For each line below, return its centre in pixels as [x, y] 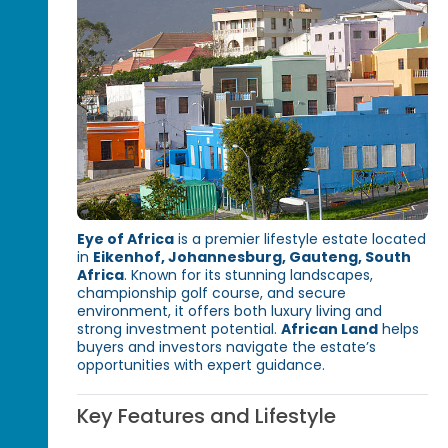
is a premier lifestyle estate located [300, 239]
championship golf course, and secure [212, 293]
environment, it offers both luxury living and [230, 311]
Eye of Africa [126, 239]
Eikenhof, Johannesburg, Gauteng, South [252, 257]
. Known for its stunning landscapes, [249, 275]
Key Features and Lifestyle [207, 416]
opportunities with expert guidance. [201, 365]
